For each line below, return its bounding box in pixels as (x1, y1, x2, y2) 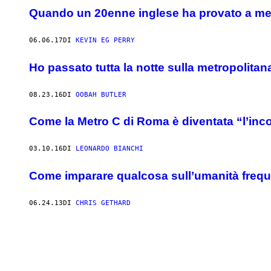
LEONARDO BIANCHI (76, 145, 143, 153)
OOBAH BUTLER (76, 90, 126, 99)
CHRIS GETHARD (76, 198, 131, 207)
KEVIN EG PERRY (76, 36, 135, 45)
